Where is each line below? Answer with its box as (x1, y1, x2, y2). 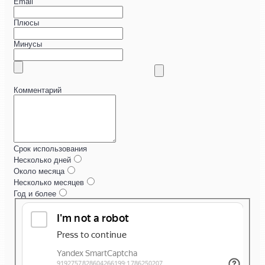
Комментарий (14, 86, 62, 95)
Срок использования (14, 144, 87, 154)
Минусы (14, 40, 42, 49)
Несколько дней (14, 156, 71, 165)
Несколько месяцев (14, 178, 84, 188)
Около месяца (14, 167, 64, 176)
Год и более (14, 189, 56, 199)
